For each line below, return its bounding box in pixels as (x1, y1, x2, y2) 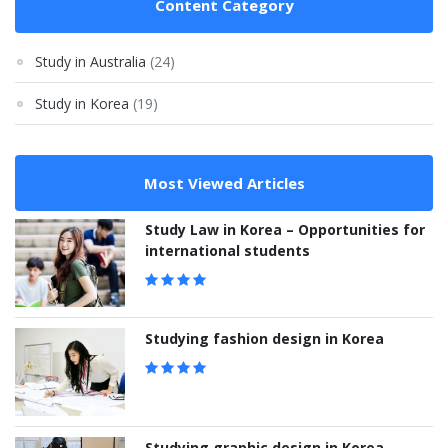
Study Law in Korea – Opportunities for (145, 220, 425, 240)
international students (145, 241, 310, 261)
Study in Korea (35, 94, 129, 114)
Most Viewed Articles (143, 173, 305, 194)
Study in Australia (35, 52, 146, 72)
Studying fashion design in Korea (145, 329, 384, 349)
